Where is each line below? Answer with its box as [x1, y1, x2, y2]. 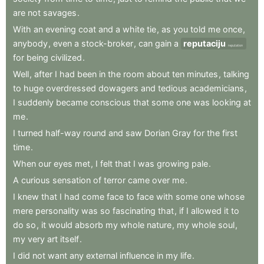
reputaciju [183, 38, 226, 48]
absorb [75, 219, 103, 230]
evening [45, 24, 76, 34]
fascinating [113, 205, 156, 216]
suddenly [18, 97, 54, 107]
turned [18, 127, 43, 138]
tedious [158, 82, 187, 93]
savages [43, 7, 77, 18]
